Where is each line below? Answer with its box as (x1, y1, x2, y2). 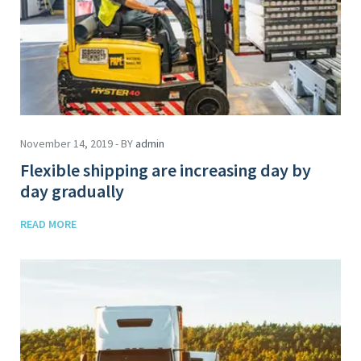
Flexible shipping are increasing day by (20, 158, 311, 181)
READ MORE (20, 216, 77, 231)
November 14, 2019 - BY (20, 135, 135, 151)
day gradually (20, 179, 124, 202)
